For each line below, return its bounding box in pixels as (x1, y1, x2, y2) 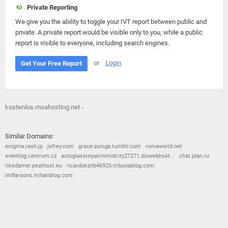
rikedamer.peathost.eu (5, 162, 62, 169)
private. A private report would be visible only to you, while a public (15, 28, 203, 36)
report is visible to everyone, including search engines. (15, 39, 169, 47)
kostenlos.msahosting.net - (5, 103, 83, 111)
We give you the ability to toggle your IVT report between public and (15, 18, 207, 25)
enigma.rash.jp (5, 143, 43, 150)
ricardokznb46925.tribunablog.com (67, 162, 154, 169)
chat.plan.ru (179, 153, 209, 159)
